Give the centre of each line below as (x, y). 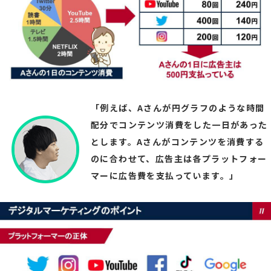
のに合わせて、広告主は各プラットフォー (179, 159)
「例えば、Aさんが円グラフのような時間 (178, 108)
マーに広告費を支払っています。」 (165, 176)
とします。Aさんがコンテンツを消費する (178, 142)
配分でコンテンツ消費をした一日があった (179, 125)
